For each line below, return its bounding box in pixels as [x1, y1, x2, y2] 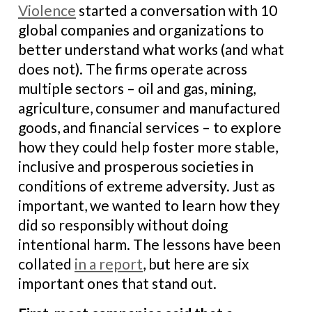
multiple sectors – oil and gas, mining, [18, 79, 256, 97]
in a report [75, 255, 143, 272]
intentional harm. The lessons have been [18, 235, 281, 253]
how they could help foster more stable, [18, 138, 278, 155]
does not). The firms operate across [18, 60, 247, 77]
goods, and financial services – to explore [18, 118, 281, 136]
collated [18, 255, 75, 272]
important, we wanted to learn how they [18, 196, 280, 214]
